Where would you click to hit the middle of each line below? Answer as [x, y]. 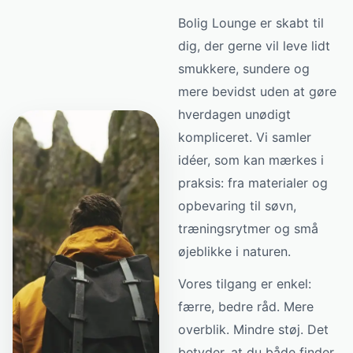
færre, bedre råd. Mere [246, 307]
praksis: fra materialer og [253, 183]
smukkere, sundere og [244, 69]
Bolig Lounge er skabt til [251, 23]
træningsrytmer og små [249, 229]
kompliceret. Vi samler [245, 137]
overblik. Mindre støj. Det [254, 330]
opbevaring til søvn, [238, 206]
